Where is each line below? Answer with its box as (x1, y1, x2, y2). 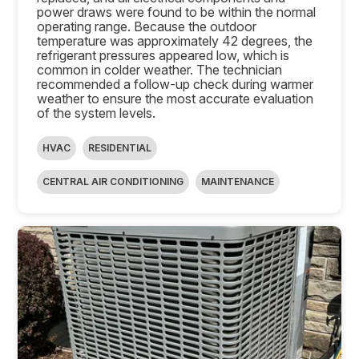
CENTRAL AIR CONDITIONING (42, 175, 184, 188)
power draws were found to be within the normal (37, 3, 317, 20)
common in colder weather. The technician (37, 61, 283, 78)
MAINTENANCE (201, 175, 275, 188)
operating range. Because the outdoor (37, 18, 257, 34)
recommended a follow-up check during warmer (37, 75, 314, 92)
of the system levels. (37, 104, 156, 121)
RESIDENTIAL (88, 141, 152, 154)
